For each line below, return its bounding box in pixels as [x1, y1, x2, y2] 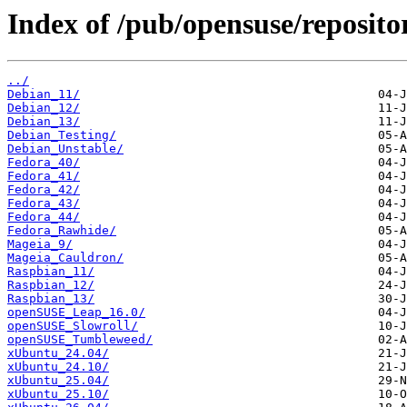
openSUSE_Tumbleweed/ [7, 333, 153, 347]
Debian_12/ [7, 101, 80, 115]
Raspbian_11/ [7, 264, 94, 279]
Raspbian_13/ [7, 292, 94, 306]
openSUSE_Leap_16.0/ [7, 305, 145, 320]
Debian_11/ [7, 87, 80, 102]
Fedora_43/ [7, 196, 80, 211]
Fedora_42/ [7, 183, 80, 197]
